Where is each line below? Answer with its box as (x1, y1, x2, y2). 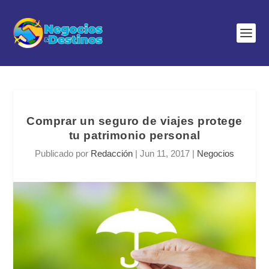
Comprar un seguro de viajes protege (26, 115, 243, 127)
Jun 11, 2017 (140, 148, 190, 159)
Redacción (91, 148, 133, 159)
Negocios (197, 148, 234, 159)
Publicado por (35, 148, 91, 159)
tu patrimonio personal (68, 129, 201, 142)
